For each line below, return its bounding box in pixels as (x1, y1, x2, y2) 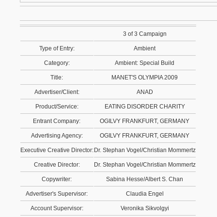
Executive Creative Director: (20, 147, 93, 154)
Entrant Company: (33, 118, 81, 124)
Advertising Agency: (31, 132, 83, 139)
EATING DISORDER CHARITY (105, 103, 185, 110)
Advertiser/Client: (34, 89, 79, 95)
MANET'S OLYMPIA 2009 (111, 74, 178, 81)
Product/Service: (35, 103, 78, 110)
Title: (50, 74, 63, 81)
